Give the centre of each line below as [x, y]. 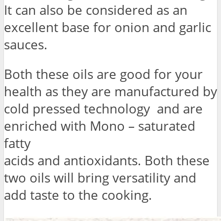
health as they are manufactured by [110, 92]
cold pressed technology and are [103, 109]
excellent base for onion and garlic [108, 27]
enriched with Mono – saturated [100, 126]
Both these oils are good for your [103, 74]
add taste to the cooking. [78, 195]
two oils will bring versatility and [100, 178]
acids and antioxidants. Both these [107, 161]
